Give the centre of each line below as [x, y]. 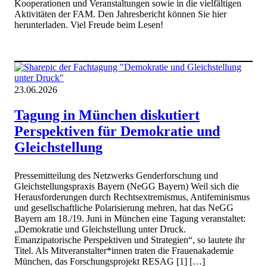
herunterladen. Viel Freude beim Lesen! [89, 25]
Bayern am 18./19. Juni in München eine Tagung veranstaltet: [130, 218]
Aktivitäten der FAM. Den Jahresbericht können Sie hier [120, 14]
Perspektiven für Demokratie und [117, 131]
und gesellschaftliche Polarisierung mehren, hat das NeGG [124, 207]
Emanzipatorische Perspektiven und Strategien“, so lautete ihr [130, 240]
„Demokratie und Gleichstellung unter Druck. [100, 229]
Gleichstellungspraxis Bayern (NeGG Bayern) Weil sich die [127, 186]
